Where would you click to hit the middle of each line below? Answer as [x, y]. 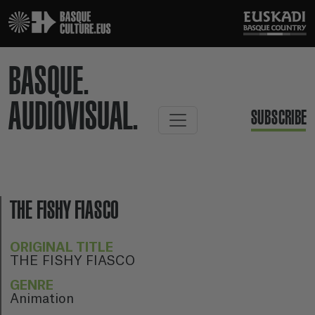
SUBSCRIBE [279, 118]
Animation [42, 299]
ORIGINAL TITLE [62, 247]
